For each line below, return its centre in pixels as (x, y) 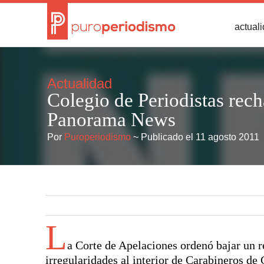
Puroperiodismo (98, 137)
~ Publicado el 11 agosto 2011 (195, 137)
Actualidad (80, 83)
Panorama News (111, 120)
